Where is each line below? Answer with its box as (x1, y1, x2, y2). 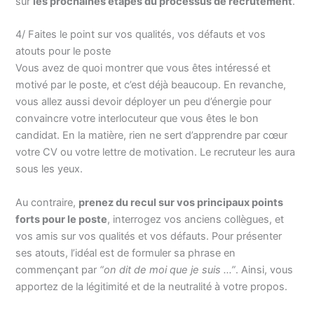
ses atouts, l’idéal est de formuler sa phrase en (15, 246, 236, 259)
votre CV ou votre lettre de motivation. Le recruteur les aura (15, 146, 296, 159)
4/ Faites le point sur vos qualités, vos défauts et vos (15, 28, 266, 41)
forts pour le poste (15, 212, 108, 226)
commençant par (15, 263, 100, 276)
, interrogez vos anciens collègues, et (107, 212, 285, 226)
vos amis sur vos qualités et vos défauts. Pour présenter (15, 229, 282, 243)
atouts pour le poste (15, 45, 114, 58)
